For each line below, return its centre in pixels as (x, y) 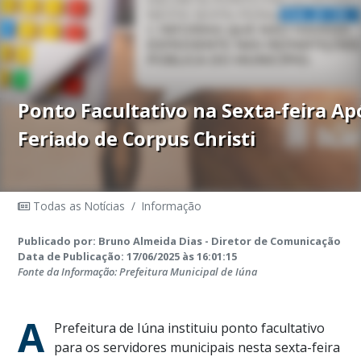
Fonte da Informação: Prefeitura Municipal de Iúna (138, 272)
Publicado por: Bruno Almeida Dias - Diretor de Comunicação (180, 241)
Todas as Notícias (78, 206)
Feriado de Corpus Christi (137, 139)
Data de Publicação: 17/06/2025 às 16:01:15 (128, 257)
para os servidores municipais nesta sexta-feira (197, 348)
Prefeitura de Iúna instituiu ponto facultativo (190, 328)
